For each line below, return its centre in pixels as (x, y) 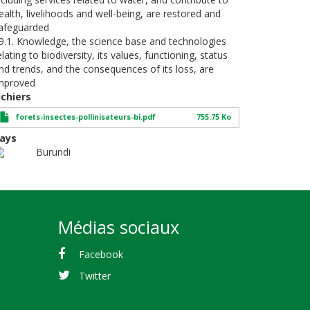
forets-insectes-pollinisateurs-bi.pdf (85, 117)
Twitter (95, 275)
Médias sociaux (118, 227)
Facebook (101, 254)
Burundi (54, 152)
